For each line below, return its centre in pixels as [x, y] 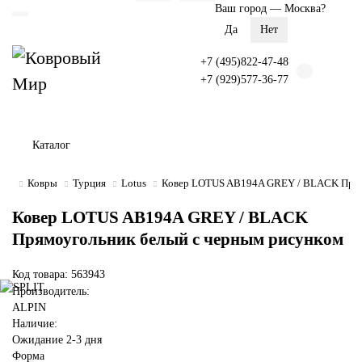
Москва [303, 8]
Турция [89, 183]
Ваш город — [250, 8]
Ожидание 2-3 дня [57, 340]
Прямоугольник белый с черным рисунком [178, 239]
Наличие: [35, 324]
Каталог [51, 145]
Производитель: [51, 291]
